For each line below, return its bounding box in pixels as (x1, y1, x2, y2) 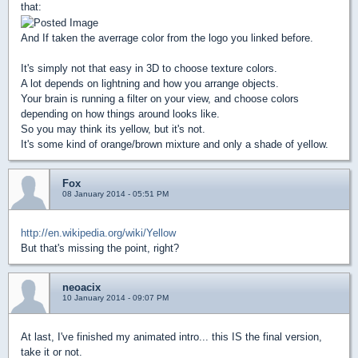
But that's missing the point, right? (21, 242, 179, 255)
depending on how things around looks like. (21, 108, 220, 121)
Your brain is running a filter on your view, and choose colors (21, 93, 299, 105)
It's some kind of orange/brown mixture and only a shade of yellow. (21, 138, 328, 151)
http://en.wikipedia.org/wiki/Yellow (21, 227, 176, 240)
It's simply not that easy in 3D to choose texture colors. (21, 62, 277, 75)
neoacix (62, 281, 101, 294)
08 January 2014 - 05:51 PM (62, 189, 169, 199)
